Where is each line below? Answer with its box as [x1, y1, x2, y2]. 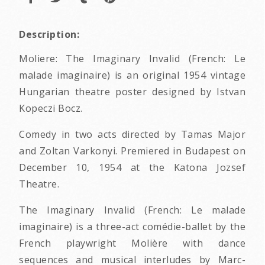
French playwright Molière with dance [19, 236, 245, 250]
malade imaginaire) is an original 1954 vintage [19, 68, 245, 82]
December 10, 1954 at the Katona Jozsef [19, 160, 245, 174]
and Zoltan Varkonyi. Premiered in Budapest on [19, 144, 245, 157]
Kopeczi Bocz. [19, 101, 83, 115]
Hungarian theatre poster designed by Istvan [19, 85, 245, 98]
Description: [19, 27, 79, 41]
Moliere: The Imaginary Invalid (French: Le [19, 51, 245, 65]
